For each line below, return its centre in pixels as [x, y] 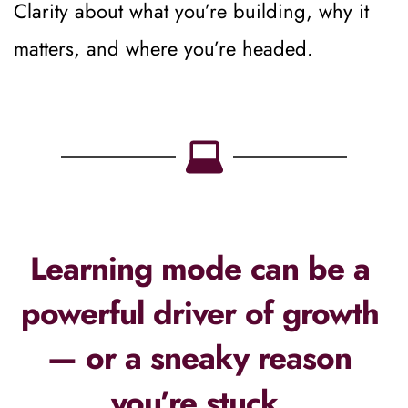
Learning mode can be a [199, 268]
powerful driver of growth [199, 313]
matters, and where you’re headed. [163, 48]
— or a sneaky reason [199, 357]
